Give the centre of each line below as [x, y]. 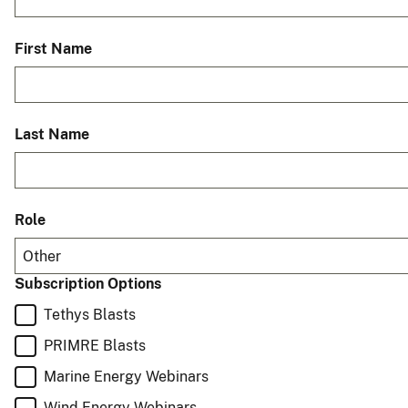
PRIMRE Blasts [95, 346]
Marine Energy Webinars [126, 377]
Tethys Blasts [90, 315]
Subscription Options [88, 284]
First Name [53, 49]
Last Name [52, 135]
